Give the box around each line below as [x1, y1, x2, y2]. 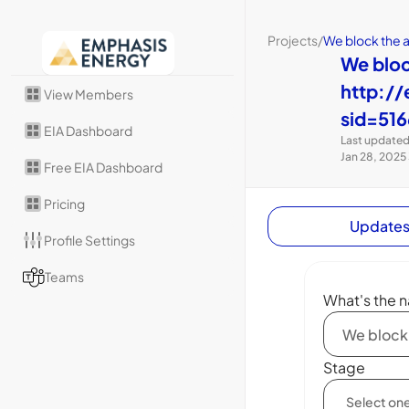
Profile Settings [44, 231, 135, 248]
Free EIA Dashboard [44, 158, 163, 175]
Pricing [44, 194, 85, 212]
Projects [267, 32, 318, 48]
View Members [44, 85, 133, 102]
